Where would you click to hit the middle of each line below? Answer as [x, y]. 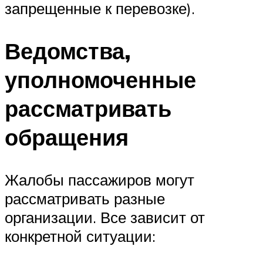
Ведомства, [68, 51]
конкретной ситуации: [80, 236]
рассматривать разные [85, 198]
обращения [67, 137]
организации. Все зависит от [105, 217]
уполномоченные [100, 80]
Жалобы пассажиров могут [100, 179]
